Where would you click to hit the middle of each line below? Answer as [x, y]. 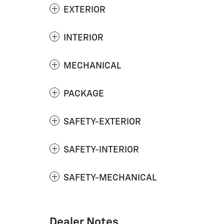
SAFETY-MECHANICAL [110, 178]
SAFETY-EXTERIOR [102, 122]
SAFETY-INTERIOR [101, 150]
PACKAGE [84, 94]
